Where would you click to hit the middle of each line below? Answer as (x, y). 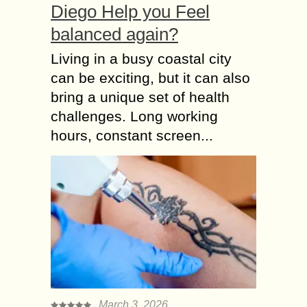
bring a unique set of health (140, 97)
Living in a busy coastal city (141, 59)
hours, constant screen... (132, 135)
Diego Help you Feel (130, 12)
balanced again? (114, 34)
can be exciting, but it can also (150, 78)
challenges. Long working (134, 116)
